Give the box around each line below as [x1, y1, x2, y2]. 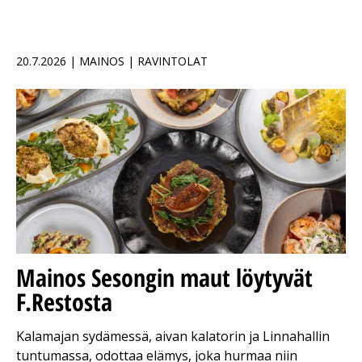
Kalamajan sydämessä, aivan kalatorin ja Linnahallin [16, 327, 330, 346]
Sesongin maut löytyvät [91, 261, 313, 295]
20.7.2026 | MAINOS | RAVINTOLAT [16, 53, 208, 69]
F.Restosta [16, 285, 112, 319]
